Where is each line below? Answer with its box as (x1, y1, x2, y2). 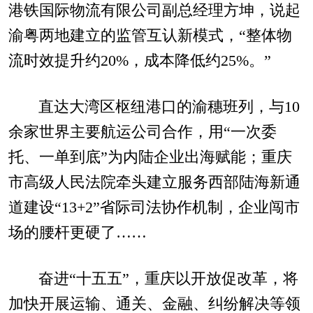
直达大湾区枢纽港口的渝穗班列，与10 (38, 99, 300, 116)
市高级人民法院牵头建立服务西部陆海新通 (8, 174, 300, 191)
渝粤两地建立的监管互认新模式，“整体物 (8, 27, 292, 45)
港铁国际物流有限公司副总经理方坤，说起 (8, 2, 300, 20)
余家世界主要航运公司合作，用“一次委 (8, 124, 277, 141)
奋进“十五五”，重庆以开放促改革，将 (38, 270, 298, 287)
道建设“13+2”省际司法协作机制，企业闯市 (8, 199, 300, 217)
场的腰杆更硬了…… (8, 224, 147, 242)
